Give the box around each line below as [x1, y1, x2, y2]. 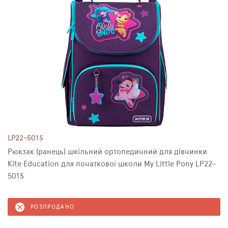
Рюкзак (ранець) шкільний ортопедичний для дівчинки [8, 148, 207, 156]
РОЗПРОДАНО [31, 204, 75, 210]
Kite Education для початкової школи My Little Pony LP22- [8, 160, 216, 168]
